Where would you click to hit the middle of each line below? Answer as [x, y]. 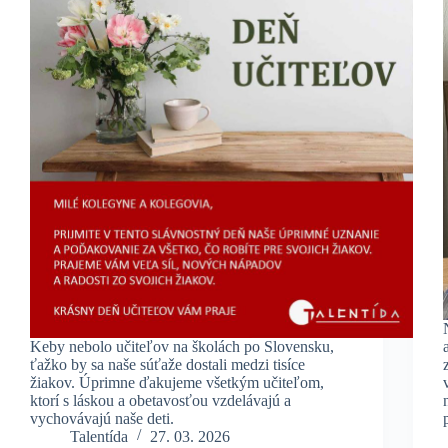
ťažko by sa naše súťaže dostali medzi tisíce [167, 364]
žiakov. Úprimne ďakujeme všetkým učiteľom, [177, 382]
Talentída [99, 436]
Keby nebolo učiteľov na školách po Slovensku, [182, 346]
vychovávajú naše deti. [102, 418]
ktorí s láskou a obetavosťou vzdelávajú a [160, 400]
